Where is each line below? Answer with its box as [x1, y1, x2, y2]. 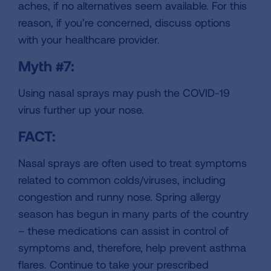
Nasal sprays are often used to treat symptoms [18, 156, 247, 170]
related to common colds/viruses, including [18, 173, 226, 187]
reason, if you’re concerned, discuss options [18, 16, 230, 30]
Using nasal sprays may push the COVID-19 [18, 86, 230, 100]
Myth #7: [18, 57, 74, 75]
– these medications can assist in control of [18, 224, 229, 238]
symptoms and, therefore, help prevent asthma [18, 241, 246, 255]
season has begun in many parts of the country [18, 207, 249, 221]
